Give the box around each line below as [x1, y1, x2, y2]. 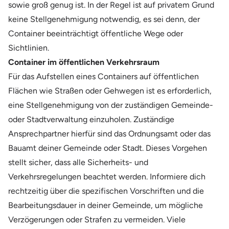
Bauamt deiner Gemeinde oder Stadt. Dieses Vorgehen [8, 143, 207, 153]
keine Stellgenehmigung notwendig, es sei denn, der [8, 14, 200, 24]
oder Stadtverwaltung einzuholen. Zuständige [8, 114, 174, 124]
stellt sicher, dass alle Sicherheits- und [8, 157, 148, 167]
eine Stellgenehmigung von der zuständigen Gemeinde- [8, 100, 213, 110]
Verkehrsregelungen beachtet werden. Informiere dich [8, 171, 205, 181]
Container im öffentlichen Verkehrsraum [8, 57, 159, 67]
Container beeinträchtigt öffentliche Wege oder [8, 28, 183, 38]
